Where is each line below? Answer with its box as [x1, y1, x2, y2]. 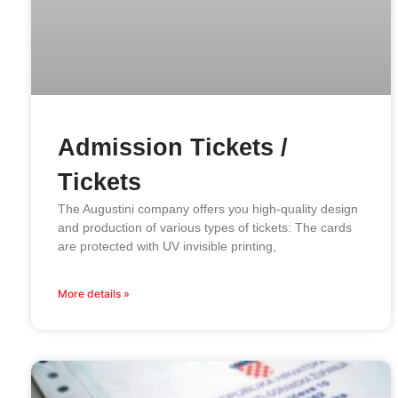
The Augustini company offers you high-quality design [58, 201, 358, 216]
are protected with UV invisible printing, [58, 238, 276, 253]
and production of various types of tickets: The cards [58, 219, 352, 235]
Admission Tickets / [58, 133, 288, 161]
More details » [58, 286, 130, 300]
